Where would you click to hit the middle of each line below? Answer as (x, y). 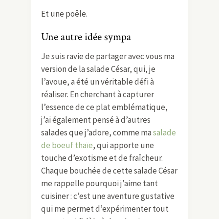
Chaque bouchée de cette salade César (109, 170)
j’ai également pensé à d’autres (96, 120)
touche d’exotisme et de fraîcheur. (102, 158)
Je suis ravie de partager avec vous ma (108, 56)
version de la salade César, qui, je (98, 69)
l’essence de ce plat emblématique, (104, 107)
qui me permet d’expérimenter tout (105, 208)
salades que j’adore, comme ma (97, 132)
